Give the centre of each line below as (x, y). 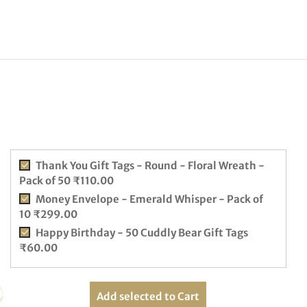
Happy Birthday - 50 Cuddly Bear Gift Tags (142, 233)
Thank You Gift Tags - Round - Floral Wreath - (150, 165)
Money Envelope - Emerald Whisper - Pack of (149, 199)
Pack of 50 (46, 181)
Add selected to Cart (148, 296)
